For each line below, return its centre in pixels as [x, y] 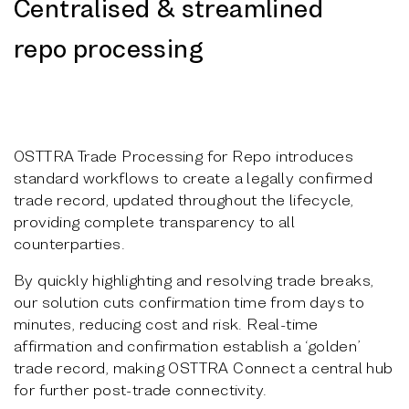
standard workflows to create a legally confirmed [194, 177]
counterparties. [70, 243]
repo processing [109, 48]
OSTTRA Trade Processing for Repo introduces [184, 155]
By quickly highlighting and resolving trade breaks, [194, 279]
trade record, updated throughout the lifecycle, [184, 199]
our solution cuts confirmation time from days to [189, 301]
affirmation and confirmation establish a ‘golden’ [187, 345]
